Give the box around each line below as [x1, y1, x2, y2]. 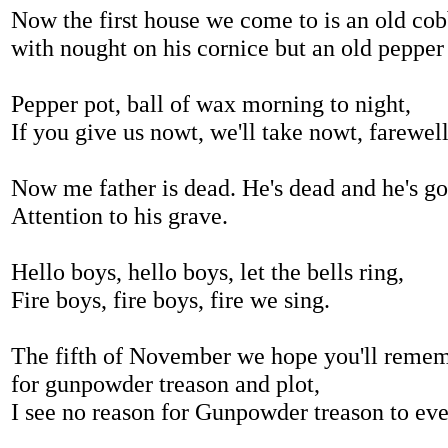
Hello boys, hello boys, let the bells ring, [11, 258, 404, 285]
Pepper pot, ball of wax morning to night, [11, 90, 411, 117]
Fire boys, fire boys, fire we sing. [11, 286, 330, 313]
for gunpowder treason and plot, [11, 370, 320, 397]
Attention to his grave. [11, 202, 228, 229]
